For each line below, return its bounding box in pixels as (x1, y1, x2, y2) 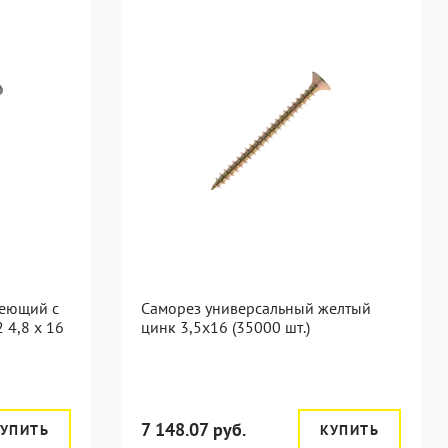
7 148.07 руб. (141, 418, 246, 441)
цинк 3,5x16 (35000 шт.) (141, 317, 310, 337)
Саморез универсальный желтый (141, 298, 371, 318)
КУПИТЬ (319, 421, 379, 439)
